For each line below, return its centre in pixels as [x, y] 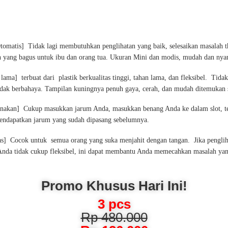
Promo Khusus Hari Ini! [114, 186]
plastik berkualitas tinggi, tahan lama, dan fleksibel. [134, 77]
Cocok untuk [30, 140]
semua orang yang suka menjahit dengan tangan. [121, 140]
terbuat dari [39, 77]
